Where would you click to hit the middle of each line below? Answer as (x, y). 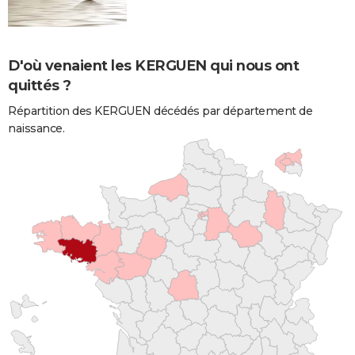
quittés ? (40, 85)
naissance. (36, 128)
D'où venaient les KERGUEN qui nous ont (153, 65)
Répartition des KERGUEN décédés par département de (160, 111)
